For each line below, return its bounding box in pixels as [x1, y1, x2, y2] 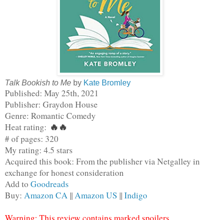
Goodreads [30, 178, 69, 190]
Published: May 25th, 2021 [5, 87, 99, 99]
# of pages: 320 [5, 133, 58, 144]
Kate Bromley [83, 78, 131, 87]
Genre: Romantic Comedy [5, 110, 96, 121]
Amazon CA [24, 189, 68, 201]
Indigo [124, 189, 147, 201]
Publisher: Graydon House [5, 98, 98, 110]
